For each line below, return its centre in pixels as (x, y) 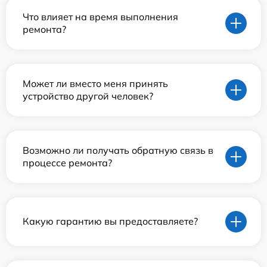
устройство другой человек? (88, 96)
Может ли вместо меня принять (95, 83)
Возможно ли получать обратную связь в (118, 150)
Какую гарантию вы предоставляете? (110, 221)
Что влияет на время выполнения (100, 16)
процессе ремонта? (67, 162)
